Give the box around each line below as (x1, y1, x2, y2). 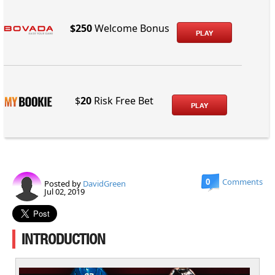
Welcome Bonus (91, 21, 169, 35)
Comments (222, 176, 263, 187)
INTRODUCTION (21, 230, 106, 248)
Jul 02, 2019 (44, 185, 85, 197)
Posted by (44, 177, 83, 189)
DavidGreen (83, 177, 126, 189)
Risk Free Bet (91, 93, 154, 107)
